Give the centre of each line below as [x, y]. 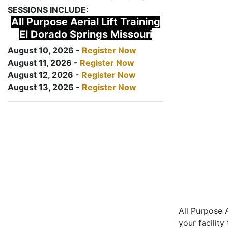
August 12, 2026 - [45, 75]
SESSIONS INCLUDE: [48, 10]
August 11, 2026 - [44, 63]
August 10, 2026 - [45, 50]
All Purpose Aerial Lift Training [85, 22]
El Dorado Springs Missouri [85, 34]
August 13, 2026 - [45, 87]
